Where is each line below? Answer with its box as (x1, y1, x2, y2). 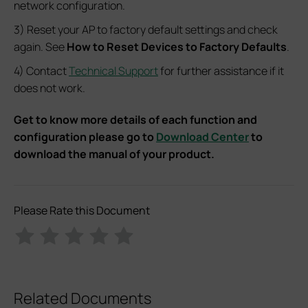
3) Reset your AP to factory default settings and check (14, 22, 278, 38)
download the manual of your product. (14, 146, 214, 162)
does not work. (14, 80, 85, 96)
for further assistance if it (158, 63, 284, 79)
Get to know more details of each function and (14, 112, 257, 128)
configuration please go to (14, 129, 156, 145)
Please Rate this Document (14, 203, 150, 219)
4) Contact (14, 63, 69, 79)
